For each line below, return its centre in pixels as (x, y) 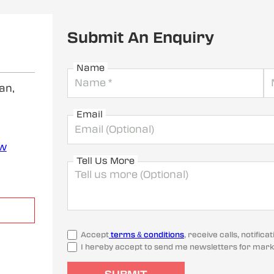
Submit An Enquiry (141, 37)
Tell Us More (106, 161)
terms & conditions (146, 235)
